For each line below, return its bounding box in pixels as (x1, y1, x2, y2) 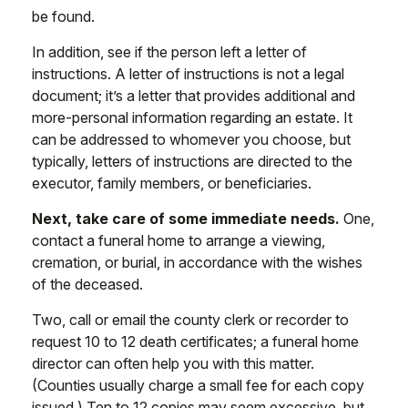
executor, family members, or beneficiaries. (32, 174, 311, 192)
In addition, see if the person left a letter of (32, 43, 307, 61)
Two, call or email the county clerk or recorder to (32, 311, 349, 329)
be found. (32, 7, 95, 25)
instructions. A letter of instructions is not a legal (32, 65, 344, 83)
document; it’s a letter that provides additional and (32, 87, 355, 105)
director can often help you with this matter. (32, 354, 314, 372)
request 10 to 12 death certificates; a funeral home (32, 332, 359, 351)
